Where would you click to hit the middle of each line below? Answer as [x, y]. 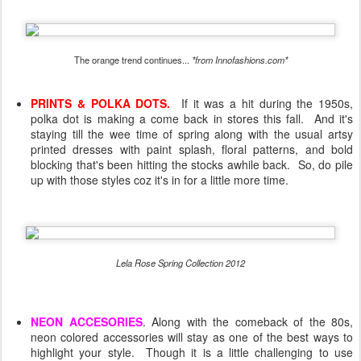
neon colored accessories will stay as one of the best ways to [192, 337]
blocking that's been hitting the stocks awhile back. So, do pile [192, 164]
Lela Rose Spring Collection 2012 [180, 263]
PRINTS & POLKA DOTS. [101, 103]
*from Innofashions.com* [239, 60]
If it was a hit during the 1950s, [267, 103]
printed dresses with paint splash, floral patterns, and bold [192, 149]
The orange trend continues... [133, 60]
